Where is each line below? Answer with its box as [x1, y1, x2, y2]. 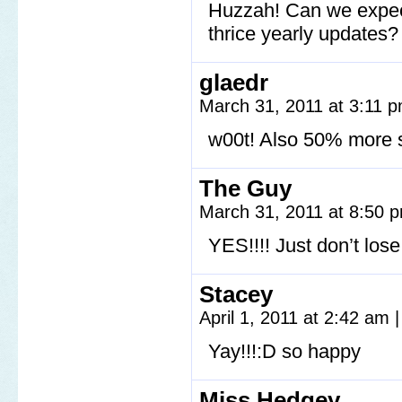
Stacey [199, 282, 273, 307]
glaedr [199, 70, 268, 95]
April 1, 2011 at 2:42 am [199, 308, 395, 328]
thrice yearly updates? [208, 22, 398, 45]
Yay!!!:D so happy [208, 340, 361, 363]
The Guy [199, 176, 292, 201]
